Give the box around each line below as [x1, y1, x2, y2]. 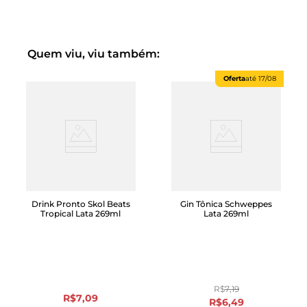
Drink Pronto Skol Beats [31, 199, 130, 210]
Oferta [223, 74, 245, 84]
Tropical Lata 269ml [40, 208, 121, 219]
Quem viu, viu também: [27, 47, 160, 61]
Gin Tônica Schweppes [180, 199, 273, 210]
